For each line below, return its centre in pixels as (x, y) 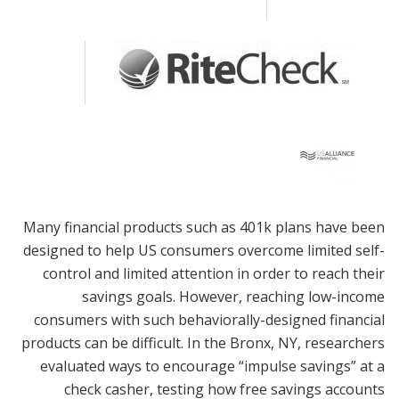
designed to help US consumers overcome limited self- (204, 250)
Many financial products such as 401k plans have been (204, 227)
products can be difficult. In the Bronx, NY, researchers (203, 343)
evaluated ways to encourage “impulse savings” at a (212, 366)
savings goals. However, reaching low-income (233, 297)
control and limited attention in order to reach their (214, 273)
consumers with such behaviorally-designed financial (209, 320)
